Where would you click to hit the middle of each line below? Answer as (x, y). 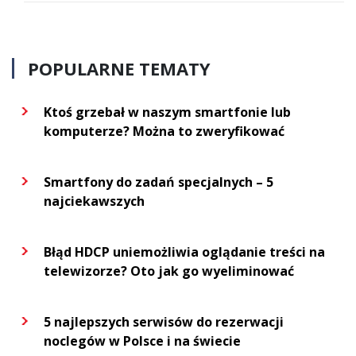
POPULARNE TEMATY (119, 69)
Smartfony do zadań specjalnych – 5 (159, 182)
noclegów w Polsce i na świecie (142, 341)
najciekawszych (94, 201)
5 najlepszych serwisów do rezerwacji (164, 322)
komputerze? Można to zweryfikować (164, 132)
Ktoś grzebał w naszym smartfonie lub (167, 112)
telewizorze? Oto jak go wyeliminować (169, 271)
